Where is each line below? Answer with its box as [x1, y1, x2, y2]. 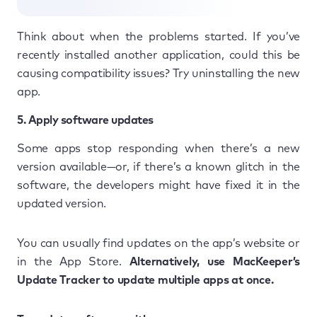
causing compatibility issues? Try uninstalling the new [17, 67, 300, 79]
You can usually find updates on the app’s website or [17, 237, 300, 249]
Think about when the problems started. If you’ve [17, 30, 300, 42]
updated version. [17, 197, 106, 209]
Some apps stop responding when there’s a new [17, 142, 300, 154]
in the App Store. [17, 255, 129, 267]
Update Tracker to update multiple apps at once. [17, 274, 274, 286]
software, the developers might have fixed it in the [17, 179, 300, 191]
